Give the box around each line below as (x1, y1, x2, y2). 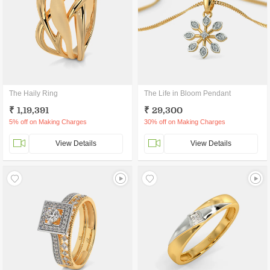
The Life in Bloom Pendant (144, 89, 231, 98)
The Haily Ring (9, 89, 58, 98)
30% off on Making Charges (144, 118, 225, 125)
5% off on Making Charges (9, 118, 87, 125)
